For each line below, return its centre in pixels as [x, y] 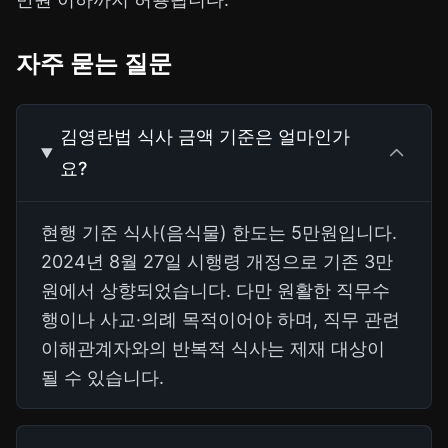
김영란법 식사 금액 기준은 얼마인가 [204, 137]
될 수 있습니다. [102, 378]
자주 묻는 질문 [94, 64]
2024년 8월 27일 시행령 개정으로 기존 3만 [217, 262]
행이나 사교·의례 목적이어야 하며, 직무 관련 [220, 320]
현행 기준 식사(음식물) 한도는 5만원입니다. [219, 233]
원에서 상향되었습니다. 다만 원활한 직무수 [215, 291]
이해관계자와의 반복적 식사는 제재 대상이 [213, 349]
